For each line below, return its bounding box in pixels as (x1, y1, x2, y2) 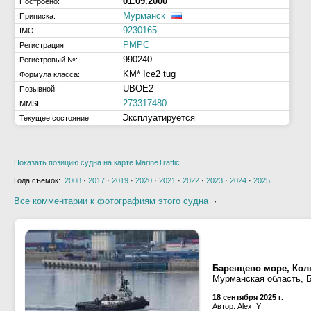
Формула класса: (19, 70, 80, 78)
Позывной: (19, 85, 57, 93)
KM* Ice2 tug (123, 69, 176, 79)
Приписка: (19, 12, 56, 20)
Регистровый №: (19, 56, 78, 64)
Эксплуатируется (119, 112, 198, 123)
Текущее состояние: (19, 114, 91, 122)
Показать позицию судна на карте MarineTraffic (14, 158, 180, 167)
